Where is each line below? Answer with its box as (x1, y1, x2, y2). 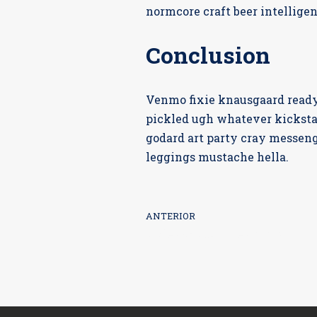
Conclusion (146, 40, 271, 71)
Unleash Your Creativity (146, 226, 284, 241)
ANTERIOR (146, 210, 196, 222)
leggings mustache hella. (146, 149, 289, 165)
